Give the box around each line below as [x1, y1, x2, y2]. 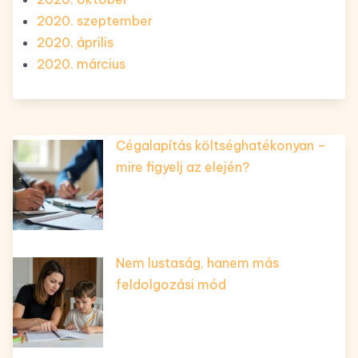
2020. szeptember [37, 13, 153, 30]
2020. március [37, 56, 125, 73]
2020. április [37, 34, 113, 51]
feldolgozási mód [116, 276, 226, 293]
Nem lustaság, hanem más [116, 255, 279, 272]
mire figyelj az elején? [116, 159, 249, 176]
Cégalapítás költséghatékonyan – [116, 137, 326, 154]
